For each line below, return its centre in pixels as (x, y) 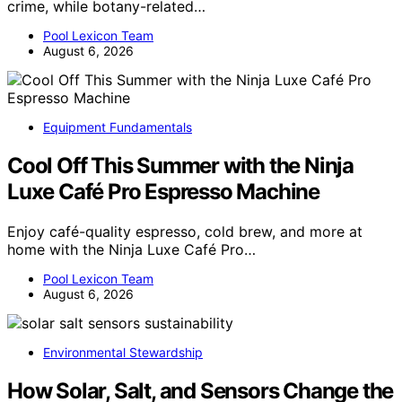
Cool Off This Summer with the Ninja (180, 165)
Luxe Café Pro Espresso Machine (163, 191)
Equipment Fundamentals (118, 127)
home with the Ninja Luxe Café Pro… (131, 249)
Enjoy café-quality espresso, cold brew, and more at (185, 231)
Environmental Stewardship (123, 352)
